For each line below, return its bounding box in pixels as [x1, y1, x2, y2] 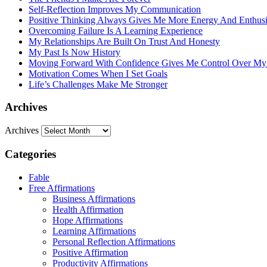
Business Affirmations [52, 193, 135, 204]
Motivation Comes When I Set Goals [29, 68, 167, 79]
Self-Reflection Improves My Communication [29, 4, 201, 14]
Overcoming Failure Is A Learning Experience [29, 25, 203, 36]
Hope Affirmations [52, 215, 123, 225]
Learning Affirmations [52, 225, 136, 236]
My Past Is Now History [29, 46, 120, 57]
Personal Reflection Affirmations [52, 236, 175, 247]
